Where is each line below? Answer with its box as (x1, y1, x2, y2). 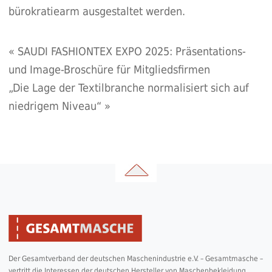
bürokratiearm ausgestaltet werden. (8, 5, 185, 18)
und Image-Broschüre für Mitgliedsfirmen (8, 63, 210, 76)
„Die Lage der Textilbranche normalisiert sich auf (8, 81, 249, 95)
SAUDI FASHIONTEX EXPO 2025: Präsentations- (17, 45, 246, 58)
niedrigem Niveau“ (8, 100, 101, 113)
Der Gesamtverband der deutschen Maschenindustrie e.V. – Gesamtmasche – (8, 254, 263, 263)
